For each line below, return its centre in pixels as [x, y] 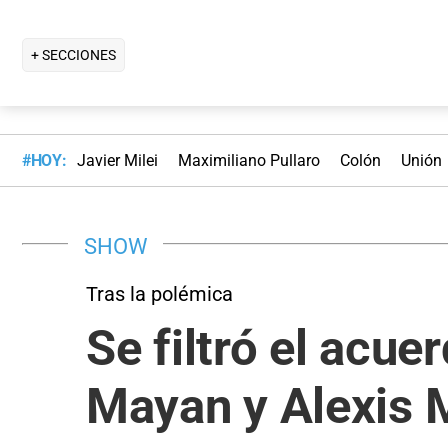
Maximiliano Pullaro [248, 161]
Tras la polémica [159, 293]
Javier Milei [117, 161]
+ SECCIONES [73, 54]
